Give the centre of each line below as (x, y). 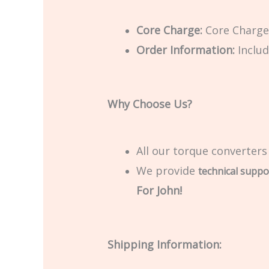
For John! (159, 190)
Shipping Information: (164, 244)
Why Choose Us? (150, 104)
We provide (167, 170)
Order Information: (185, 50)
